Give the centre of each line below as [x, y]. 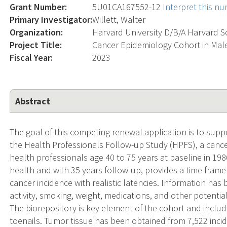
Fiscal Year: [31, 57]
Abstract [33, 101]
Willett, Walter [119, 19]
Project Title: [36, 45]
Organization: [36, 32]
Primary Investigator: [51, 19]
